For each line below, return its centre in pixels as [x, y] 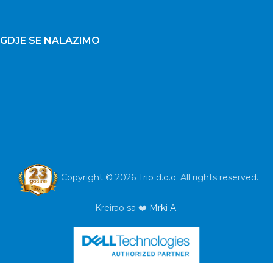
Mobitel [57, 261]
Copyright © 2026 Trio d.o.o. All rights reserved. [159, 178]
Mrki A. [164, 207]
